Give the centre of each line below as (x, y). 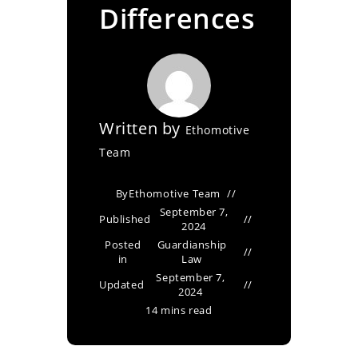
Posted (123, 245)
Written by (142, 128)
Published (125, 219)
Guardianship (192, 245)
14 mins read (179, 310)
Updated (122, 284)
